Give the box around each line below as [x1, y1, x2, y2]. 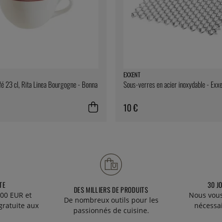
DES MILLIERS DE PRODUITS [74, 184, 148, 195]
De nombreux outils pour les [63, 195, 159, 205]
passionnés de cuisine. [73, 206, 149, 216]
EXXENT [123, 69, 140, 79]
